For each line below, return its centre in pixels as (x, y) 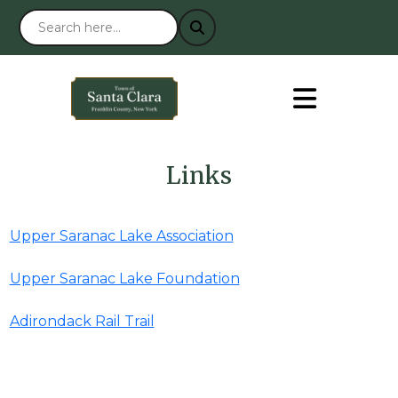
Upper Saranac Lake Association (121, 235)
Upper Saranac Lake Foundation (124, 278)
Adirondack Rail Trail (82, 321)
